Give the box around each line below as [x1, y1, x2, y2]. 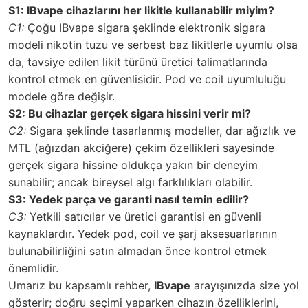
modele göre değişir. [8, 89, 115, 103]
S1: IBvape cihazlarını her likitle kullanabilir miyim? [8, 3, 274, 17]
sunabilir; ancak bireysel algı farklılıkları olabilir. [8, 175, 252, 189]
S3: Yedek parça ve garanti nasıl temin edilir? [8, 192, 249, 206]
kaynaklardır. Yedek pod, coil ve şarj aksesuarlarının [8, 226, 277, 241]
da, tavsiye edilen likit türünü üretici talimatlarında [8, 54, 267, 69]
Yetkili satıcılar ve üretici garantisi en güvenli [26, 209, 261, 223]
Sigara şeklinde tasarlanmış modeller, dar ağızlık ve [26, 123, 296, 137]
